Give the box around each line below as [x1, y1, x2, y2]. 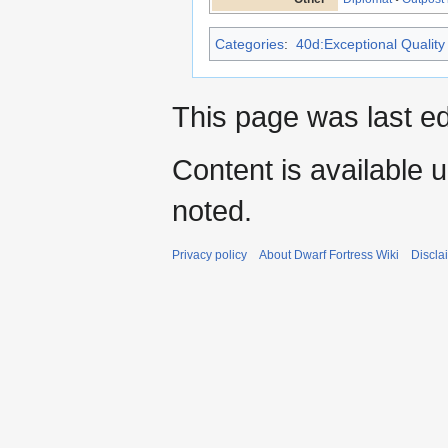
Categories [215, 36, 284, 53]
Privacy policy [172, 248, 247, 263]
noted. [172, 194, 252, 228]
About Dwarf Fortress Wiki [259, 248, 399, 263]
